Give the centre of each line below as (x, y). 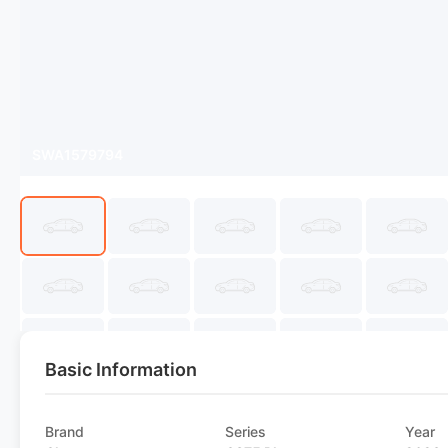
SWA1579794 (77, 154)
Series (246, 431)
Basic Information (121, 369)
